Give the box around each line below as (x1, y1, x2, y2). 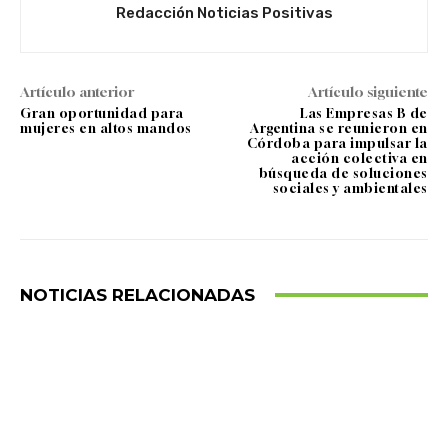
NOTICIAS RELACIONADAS (20, 284, 255, 305)
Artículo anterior (20, 82, 134, 100)
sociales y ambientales (272, 179, 428, 196)
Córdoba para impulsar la (246, 134, 428, 151)
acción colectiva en (291, 149, 428, 166)
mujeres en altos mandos (20, 119, 192, 136)
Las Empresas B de (300, 104, 428, 121)
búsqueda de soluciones (258, 164, 428, 181)
